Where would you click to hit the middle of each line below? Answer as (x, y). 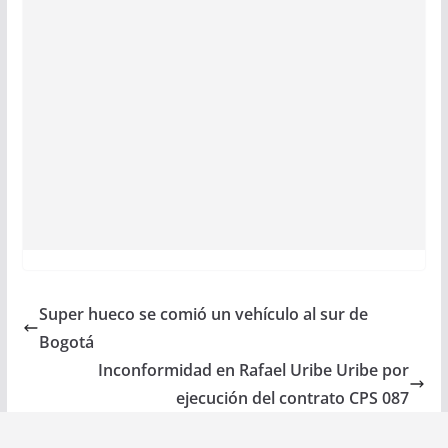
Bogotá (66, 342)
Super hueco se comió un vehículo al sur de (203, 314)
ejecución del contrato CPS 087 (293, 398)
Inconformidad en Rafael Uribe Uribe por (254, 370)
